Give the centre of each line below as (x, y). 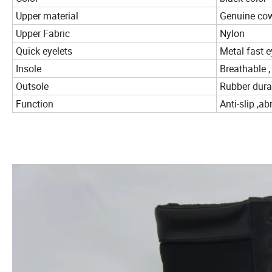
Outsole (33, 87)
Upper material (48, 16)
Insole (30, 69)
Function (35, 104)
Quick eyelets (45, 51)
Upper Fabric (44, 34)
